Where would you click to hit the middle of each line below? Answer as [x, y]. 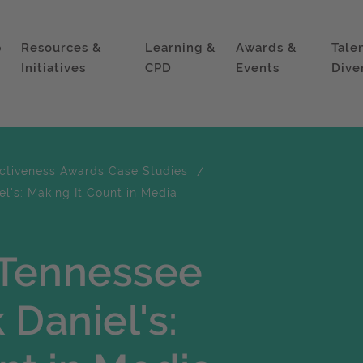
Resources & [61, 48]
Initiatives [53, 68]
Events [258, 68]
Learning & [181, 48]
